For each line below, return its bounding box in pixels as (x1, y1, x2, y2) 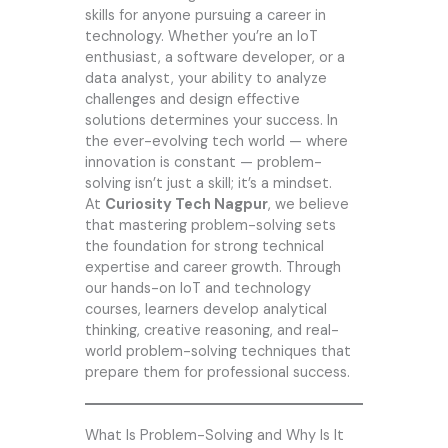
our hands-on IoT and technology (84, 279, 311, 299)
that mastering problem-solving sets (84, 216, 336, 236)
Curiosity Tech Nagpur (104, 195, 268, 215)
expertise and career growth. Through (84, 258, 341, 278)
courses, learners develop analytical (84, 300, 327, 320)
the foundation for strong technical (84, 237, 324, 257)
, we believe (267, 195, 349, 215)
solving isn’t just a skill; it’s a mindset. (84, 174, 332, 194)
